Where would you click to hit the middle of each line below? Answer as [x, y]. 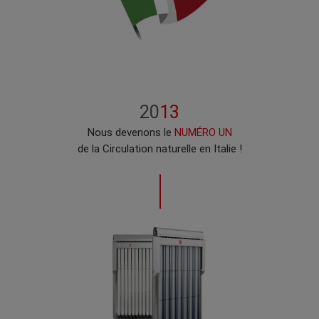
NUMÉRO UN [203, 132]
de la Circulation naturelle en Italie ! [159, 148]
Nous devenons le [131, 132]
